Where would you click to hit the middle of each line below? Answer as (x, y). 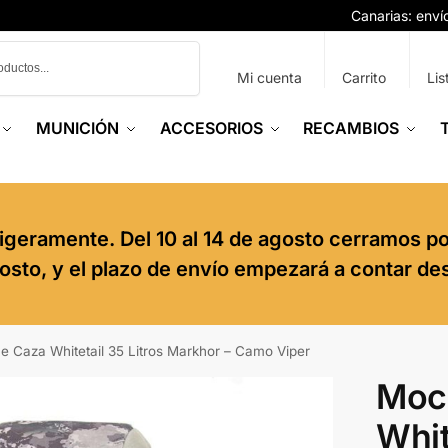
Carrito (364, 77)
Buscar (174, 49)
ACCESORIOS (211, 128)
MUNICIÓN (78, 128)
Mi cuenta (269, 77)
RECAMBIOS (351, 128)
